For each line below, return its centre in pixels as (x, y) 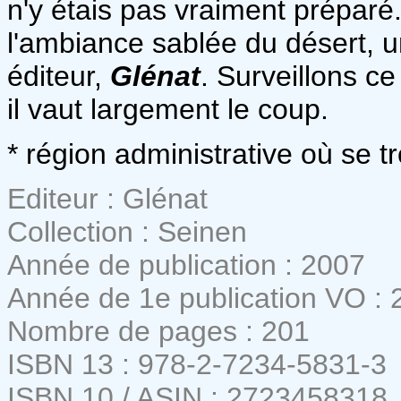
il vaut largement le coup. (168, 109)
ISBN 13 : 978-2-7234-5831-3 (197, 364)
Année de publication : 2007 (186, 264)
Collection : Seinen (127, 231)
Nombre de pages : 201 (158, 331)
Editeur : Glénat (107, 198)
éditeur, (59, 76)
